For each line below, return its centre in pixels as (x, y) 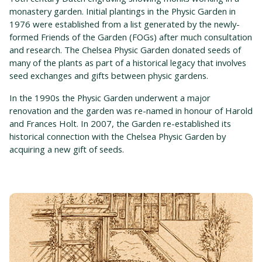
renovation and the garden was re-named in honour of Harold (131, 111)
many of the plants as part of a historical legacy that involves (128, 63)
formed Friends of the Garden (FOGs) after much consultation (131, 37)
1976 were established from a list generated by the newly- (125, 24)
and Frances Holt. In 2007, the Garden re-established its (120, 124)
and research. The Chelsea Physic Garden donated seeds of (125, 50)
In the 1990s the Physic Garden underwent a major (110, 98)
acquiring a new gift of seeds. (67, 149)
